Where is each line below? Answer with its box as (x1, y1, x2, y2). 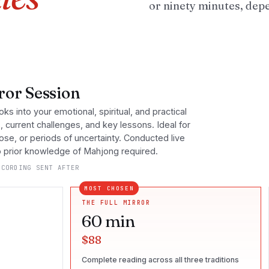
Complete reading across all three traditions (82, 255, 240, 264)
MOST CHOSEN (84, 184, 134, 192)
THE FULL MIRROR (82, 199, 151, 207)
